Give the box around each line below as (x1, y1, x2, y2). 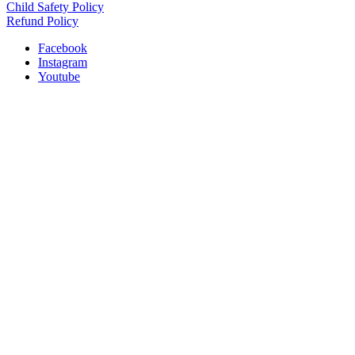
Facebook (38, 41, 87, 55)
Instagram (38, 55, 87, 70)
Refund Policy (6, 14, 78, 29)
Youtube (38, 70, 80, 84)
